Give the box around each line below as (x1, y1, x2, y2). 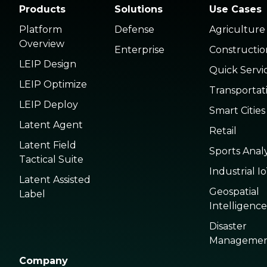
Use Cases (209, 4, 262, 15)
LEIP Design (19, 58, 77, 70)
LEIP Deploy (19, 99, 79, 110)
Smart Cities (209, 105, 265, 116)
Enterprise (114, 44, 164, 55)
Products (19, 4, 66, 15)
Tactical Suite (19, 154, 84, 165)
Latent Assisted (19, 174, 91, 185)
